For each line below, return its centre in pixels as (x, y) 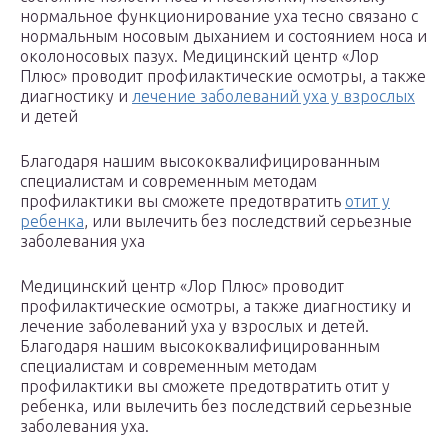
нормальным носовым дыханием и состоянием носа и (223, 36)
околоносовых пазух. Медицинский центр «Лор (199, 56)
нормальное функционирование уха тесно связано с (219, 16)
